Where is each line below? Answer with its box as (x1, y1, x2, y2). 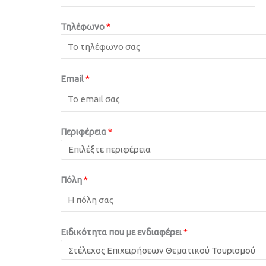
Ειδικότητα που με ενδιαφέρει (61, 227, 183, 237)
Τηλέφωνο (61, 21, 106, 31)
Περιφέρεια (61, 126, 108, 137)
